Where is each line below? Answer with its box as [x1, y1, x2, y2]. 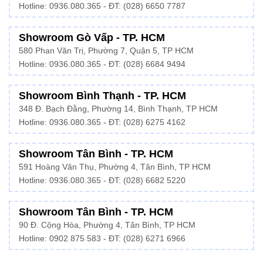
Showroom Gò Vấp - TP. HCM [19, 31, 165, 43]
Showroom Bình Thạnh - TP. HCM [19, 89, 186, 102]
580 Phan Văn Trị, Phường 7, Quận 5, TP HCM [19, 46, 194, 55]
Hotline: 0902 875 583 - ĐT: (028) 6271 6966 [19, 234, 186, 243]
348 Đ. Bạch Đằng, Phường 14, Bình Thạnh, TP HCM [19, 104, 218, 113]
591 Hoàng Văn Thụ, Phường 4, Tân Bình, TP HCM [19, 162, 211, 171]
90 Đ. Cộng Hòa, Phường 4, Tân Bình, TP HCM [19, 220, 195, 230]
